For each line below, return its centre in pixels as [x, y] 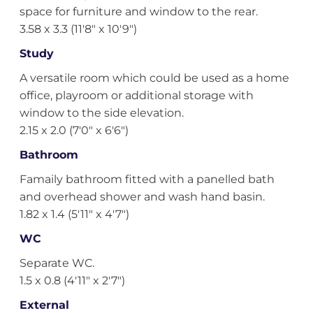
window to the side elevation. [101, 113]
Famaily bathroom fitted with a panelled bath [147, 179]
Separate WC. [57, 263]
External [44, 305]
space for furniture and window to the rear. [138, 12]
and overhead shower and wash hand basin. [142, 197]
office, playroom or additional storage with [136, 95]
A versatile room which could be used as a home [154, 78]
